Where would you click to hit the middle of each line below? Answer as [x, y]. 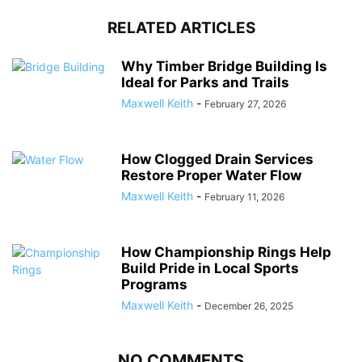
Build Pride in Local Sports [210, 269]
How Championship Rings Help [226, 253]
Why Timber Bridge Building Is [224, 67]
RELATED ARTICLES [181, 28]
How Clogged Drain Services [217, 160]
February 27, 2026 [245, 104]
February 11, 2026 [244, 197]
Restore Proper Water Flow [211, 176]
